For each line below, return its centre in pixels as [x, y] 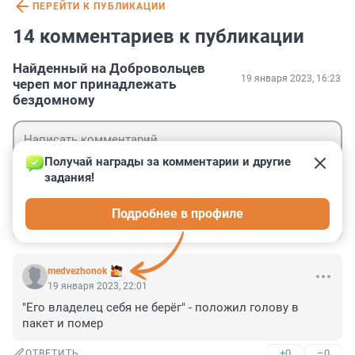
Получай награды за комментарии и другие [169, 162]
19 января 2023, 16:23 [291, 79]
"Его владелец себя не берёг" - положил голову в [160, 308]
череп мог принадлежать [94, 84]
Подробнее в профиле [177, 214]
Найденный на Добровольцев [109, 69]
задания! [69, 178]
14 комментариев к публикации [158, 37]
